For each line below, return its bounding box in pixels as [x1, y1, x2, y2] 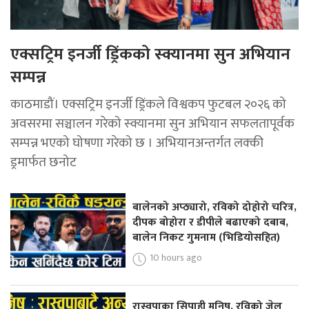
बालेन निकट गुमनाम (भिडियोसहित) [132, 228, 281, 248]
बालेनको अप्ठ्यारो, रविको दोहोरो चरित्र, [132, 198, 297, 217]
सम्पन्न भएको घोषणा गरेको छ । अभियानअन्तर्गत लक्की [10, 132, 263, 154]
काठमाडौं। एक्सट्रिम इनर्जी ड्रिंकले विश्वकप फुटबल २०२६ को [10, 93, 286, 116]
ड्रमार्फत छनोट [10, 151, 77, 174]
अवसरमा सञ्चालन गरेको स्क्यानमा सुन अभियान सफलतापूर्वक [10, 112, 295, 135]
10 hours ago [150, 250, 203, 266]
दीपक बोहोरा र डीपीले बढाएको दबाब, [132, 213, 289, 232]
